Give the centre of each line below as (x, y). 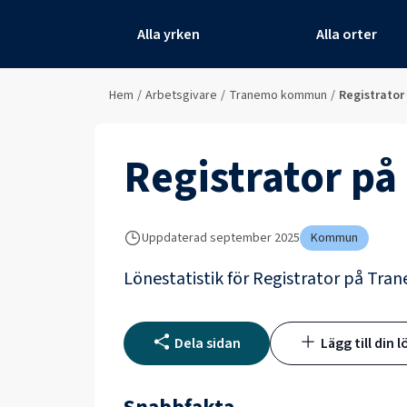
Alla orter (347, 34)
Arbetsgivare (181, 95)
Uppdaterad (174, 238)
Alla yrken (168, 34)
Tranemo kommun (278, 95)
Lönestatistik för (188, 279)
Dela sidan (208, 343)
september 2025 (255, 238)
